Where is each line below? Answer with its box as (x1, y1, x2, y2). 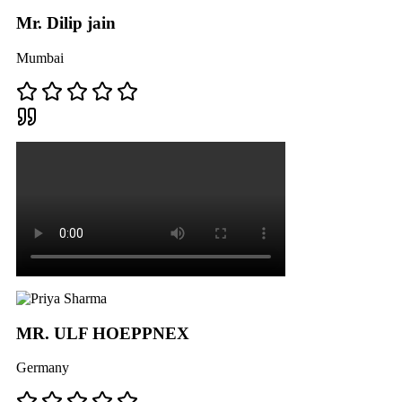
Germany (16, 360, 69, 376)
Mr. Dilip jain (16, 13, 116, 33)
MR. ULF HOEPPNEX (16, 323, 189, 343)
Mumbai (16, 49, 64, 66)
